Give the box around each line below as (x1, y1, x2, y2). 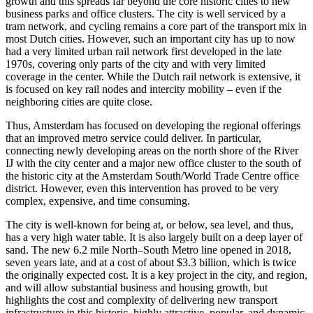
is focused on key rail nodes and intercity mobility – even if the (6, 83, 282, 96)
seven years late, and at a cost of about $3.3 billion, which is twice (6, 256, 296, 269)
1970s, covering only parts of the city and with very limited (6, 58, 265, 71)
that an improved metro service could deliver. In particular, (6, 132, 261, 145)
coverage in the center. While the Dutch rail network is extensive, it (6, 71, 300, 83)
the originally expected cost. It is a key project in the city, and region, (6, 269, 307, 282)
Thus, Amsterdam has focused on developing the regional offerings (6, 119, 300, 132)
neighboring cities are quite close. (6, 96, 152, 108)
